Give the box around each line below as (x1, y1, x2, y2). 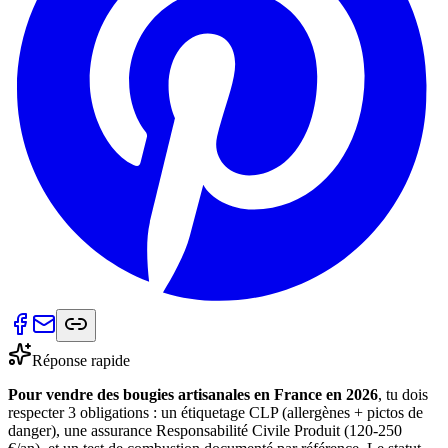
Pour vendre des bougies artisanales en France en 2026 (8, 385, 378, 403)
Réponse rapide (32, 351, 130, 369)
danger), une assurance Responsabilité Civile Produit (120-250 (8, 421, 402, 439)
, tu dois (378, 385, 428, 403)
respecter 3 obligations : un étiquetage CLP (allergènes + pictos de (8, 403, 423, 421)
